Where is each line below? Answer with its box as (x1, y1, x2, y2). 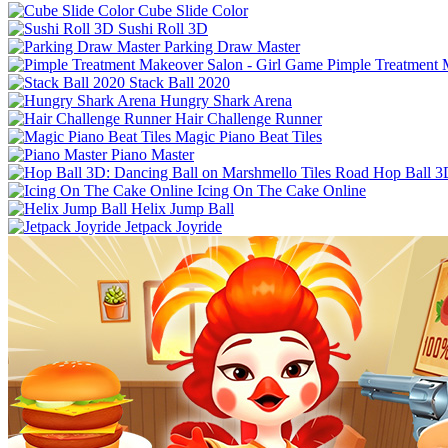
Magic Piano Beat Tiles (175, 127, 322, 145)
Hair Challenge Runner (175, 109, 322, 127)
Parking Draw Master (164, 37, 300, 55)
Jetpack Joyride (125, 217, 222, 235)
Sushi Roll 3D (118, 19, 208, 37)
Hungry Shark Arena (160, 91, 292, 109)
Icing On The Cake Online (197, 181, 366, 199)
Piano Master (111, 145, 194, 163)
